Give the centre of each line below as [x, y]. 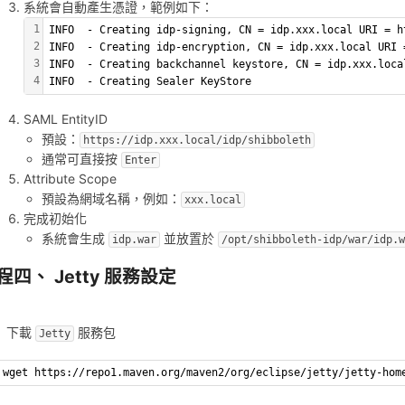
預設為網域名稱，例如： [111, 199]
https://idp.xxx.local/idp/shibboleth [197, 141]
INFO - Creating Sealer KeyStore [151, 81]
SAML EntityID [66, 119]
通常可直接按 [81, 159]
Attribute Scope [71, 179]
